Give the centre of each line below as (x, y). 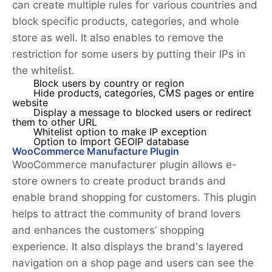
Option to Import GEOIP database (113, 142)
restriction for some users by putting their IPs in (129, 54)
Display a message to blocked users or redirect (142, 113)
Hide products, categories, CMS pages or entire (144, 93)
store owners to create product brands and (119, 181)
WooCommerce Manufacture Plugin (96, 152)
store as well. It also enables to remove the (118, 38)
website (30, 103)
